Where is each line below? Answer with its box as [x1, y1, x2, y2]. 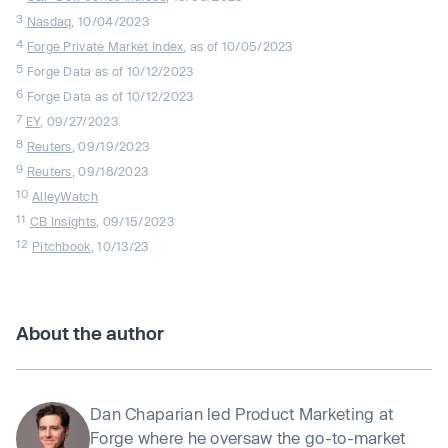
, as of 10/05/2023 [183, 39, 293, 53]
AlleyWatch [31, 189, 98, 203]
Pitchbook [31, 239, 91, 253]
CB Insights [29, 214, 97, 228]
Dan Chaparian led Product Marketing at [90, 404, 394, 423]
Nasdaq [26, 14, 72, 28]
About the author [16, 322, 164, 344]
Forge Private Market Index [26, 39, 184, 53]
